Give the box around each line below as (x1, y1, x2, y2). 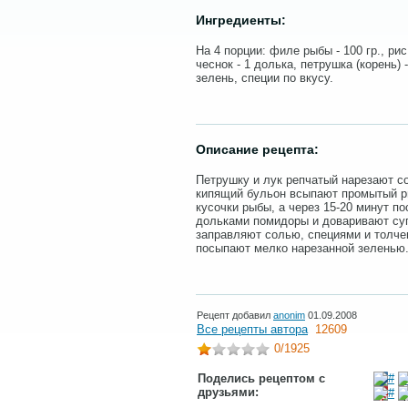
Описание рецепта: (196, 142, 319, 157)
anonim (273, 310, 305, 321)
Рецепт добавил (197, 310, 273, 321)
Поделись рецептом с (198, 372, 325, 385)
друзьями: (198, 385, 259, 399)
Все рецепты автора (197, 322, 308, 336)
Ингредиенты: (196, 13, 286, 27)
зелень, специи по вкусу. (196, 71, 333, 85)
